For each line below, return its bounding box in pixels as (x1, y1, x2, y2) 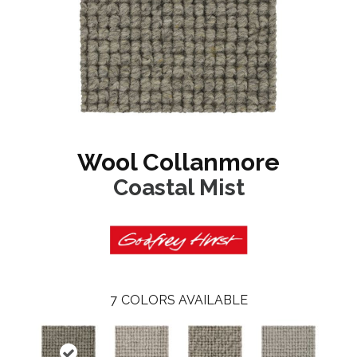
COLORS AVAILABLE (120, 292, 248, 308)
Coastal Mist (112, 175, 245, 202)
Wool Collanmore (77, 148, 280, 177)
